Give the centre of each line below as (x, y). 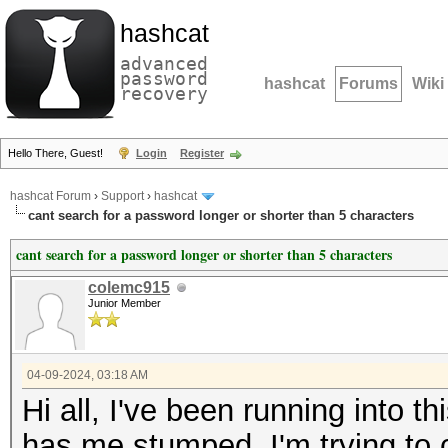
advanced (164, 63)
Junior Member (124, 303)
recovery (164, 93)
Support (122, 196)
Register (202, 153)
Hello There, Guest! (57, 153)
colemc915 (129, 287)
